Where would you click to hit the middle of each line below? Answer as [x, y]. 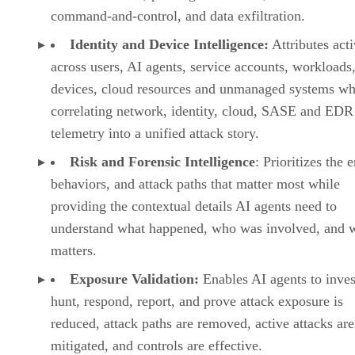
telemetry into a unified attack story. [155, 133]
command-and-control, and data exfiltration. [180, 15]
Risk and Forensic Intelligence [162, 161]
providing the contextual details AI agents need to [194, 206]
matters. [76, 250]
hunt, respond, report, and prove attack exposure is [197, 301]
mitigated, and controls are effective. [158, 345]
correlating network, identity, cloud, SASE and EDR [202, 111]
